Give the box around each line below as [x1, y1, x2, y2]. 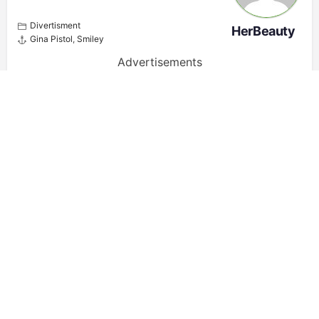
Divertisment [30, 19, 80, 31]
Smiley [77, 33, 104, 44]
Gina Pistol [30, 33, 73, 44]
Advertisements [117, 54, 202, 69]
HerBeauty [231, 23, 296, 38]
